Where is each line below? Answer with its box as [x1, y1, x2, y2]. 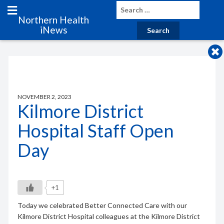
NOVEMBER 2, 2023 [17, 92, 71, 100]
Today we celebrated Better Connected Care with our [17, 200, 187, 209]
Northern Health [18, 14, 89, 25]
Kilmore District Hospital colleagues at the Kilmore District [17, 211, 200, 220]
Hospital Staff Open [17, 119, 174, 141]
